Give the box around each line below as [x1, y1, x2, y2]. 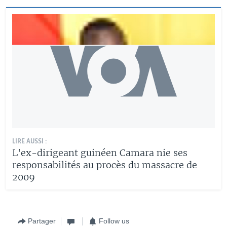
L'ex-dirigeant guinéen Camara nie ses [12, 146, 187, 159]
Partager [28, 217, 56, 225]
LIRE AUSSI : [12, 137, 47, 145]
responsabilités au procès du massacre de [12, 159, 197, 171]
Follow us [99, 217, 129, 225]
